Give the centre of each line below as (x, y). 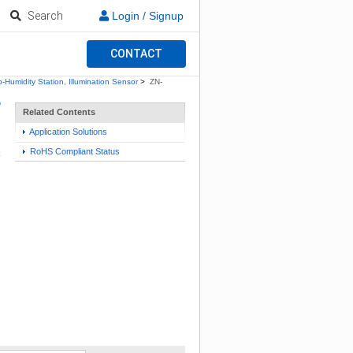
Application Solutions (67, 132)
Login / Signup (146, 15)
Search (46, 15)
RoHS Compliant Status (74, 151)
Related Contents (59, 112)
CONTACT (136, 54)
